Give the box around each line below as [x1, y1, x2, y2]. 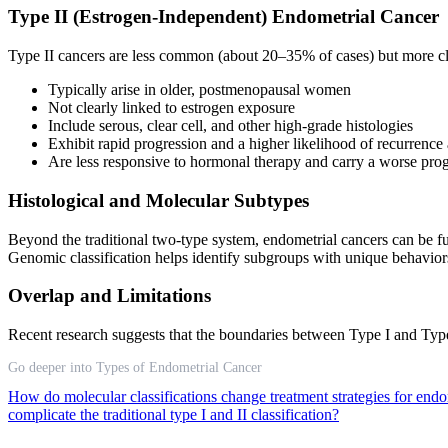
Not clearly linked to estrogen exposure [48, 99, 295, 117]
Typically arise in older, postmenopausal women [48, 81, 351, 99]
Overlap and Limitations [8, 285, 211, 307]
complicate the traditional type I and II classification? [8, 406, 339, 423]
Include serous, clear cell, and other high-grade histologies [48, 117, 413, 135]
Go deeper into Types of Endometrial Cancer [8, 360, 262, 375]
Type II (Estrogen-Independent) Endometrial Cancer [8, 6, 439, 28]
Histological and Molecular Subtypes [8, 189, 309, 211]
